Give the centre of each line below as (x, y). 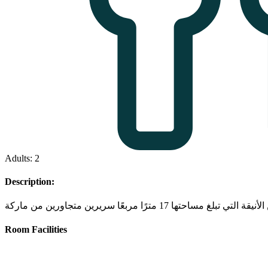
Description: (30, 182)
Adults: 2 (22, 158)
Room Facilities (36, 229)
